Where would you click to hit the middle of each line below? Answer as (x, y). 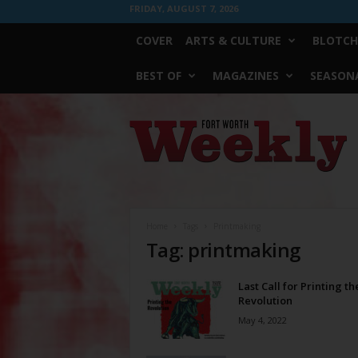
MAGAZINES (245, 76)
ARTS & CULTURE (233, 40)
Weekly (145, 141)
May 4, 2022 (262, 320)
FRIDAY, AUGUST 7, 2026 (183, 8)
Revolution (265, 300)
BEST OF (158, 76)
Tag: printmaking (223, 250)
